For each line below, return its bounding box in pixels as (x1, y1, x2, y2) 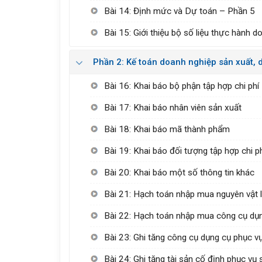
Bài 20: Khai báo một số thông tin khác (104, 167, 255, 178)
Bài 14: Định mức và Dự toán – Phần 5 (104, 5, 256, 16)
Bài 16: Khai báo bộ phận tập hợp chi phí (104, 80, 260, 91)
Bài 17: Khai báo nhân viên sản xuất (104, 102, 242, 113)
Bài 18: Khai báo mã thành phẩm (104, 123, 230, 135)
